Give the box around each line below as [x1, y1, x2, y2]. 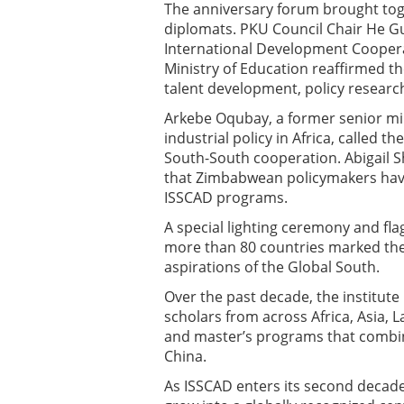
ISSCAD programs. [164, 188, 288, 207]
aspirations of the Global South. [164, 257, 380, 277]
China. [164, 346, 207, 366]
